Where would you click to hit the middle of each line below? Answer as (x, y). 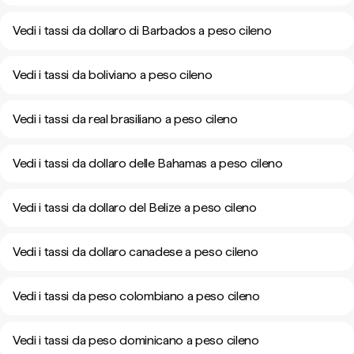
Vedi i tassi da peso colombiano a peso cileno (136, 296)
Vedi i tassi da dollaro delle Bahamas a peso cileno (148, 163)
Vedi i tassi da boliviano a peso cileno (113, 75)
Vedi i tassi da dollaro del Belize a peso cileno (135, 207)
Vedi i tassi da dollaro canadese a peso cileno (136, 252)
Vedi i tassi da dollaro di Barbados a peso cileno (142, 30)
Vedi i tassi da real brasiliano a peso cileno (125, 119)
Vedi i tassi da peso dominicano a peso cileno (136, 340)
